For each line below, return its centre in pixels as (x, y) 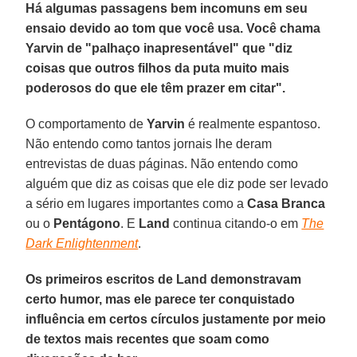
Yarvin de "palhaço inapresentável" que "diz (159, 48)
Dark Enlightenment (82, 243)
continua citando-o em (236, 223)
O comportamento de (86, 124)
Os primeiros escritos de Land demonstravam (164, 279)
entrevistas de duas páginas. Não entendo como (162, 163)
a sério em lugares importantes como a (137, 203)
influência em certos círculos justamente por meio (176, 319)
